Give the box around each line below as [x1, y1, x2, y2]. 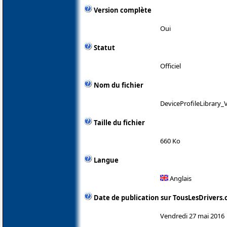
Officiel [160, 61, 181, 71]
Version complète [94, 6, 152, 15]
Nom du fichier [94, 81, 143, 90]
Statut [94, 43, 115, 53]
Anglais [168, 174, 192, 183]
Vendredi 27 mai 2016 [160, 211, 224, 221]
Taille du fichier [94, 118, 145, 128]
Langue [94, 156, 119, 165]
